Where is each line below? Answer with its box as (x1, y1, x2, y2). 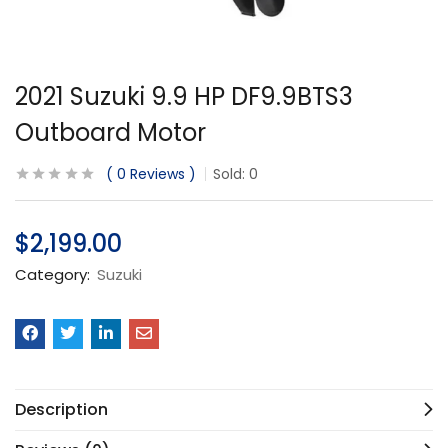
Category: (15, 264, 94, 285)
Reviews (126, 164, 185, 184)
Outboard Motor (15, 116, 206, 149)
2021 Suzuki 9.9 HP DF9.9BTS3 (15, 80, 353, 113)
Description (15, 398, 108, 421)
